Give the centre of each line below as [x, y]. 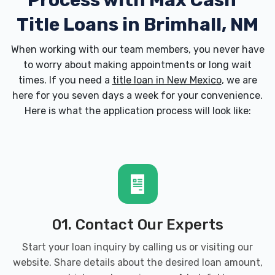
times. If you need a [65, 80]
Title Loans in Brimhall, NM [137, 25]
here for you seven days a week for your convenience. [137, 95]
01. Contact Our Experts [137, 225]
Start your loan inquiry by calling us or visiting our [137, 247]
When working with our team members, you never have [137, 49]
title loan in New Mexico [167, 80]
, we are [239, 80]
